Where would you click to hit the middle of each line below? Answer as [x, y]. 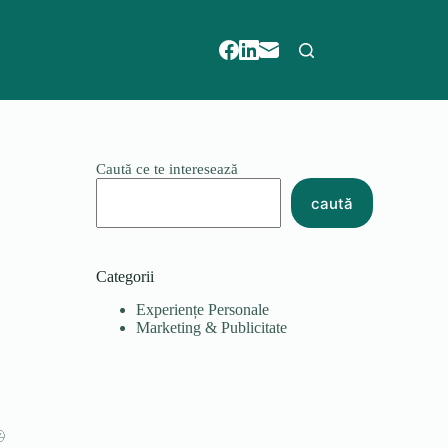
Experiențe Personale [202, 309]
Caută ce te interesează [166, 169]
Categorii [124, 276]
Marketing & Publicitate [211, 327]
